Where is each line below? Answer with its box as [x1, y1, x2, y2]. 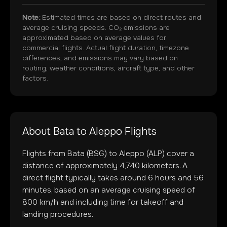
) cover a [162, 148, 194, 159]
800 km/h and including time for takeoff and [22, 197, 183, 207]
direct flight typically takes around [22, 173, 148, 183]
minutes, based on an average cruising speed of [22, 185, 195, 195]
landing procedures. [22, 209, 93, 219]
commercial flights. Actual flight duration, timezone [22, 44, 189, 52]
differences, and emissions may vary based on [22, 54, 178, 62]
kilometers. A [140, 161, 187, 171]
